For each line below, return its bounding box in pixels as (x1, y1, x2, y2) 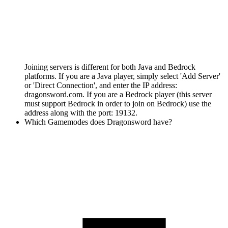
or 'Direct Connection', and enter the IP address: (24, 81, 177, 90)
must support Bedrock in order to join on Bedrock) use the (24, 99, 211, 108)
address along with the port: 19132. (24, 108, 137, 118)
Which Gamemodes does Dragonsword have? (24, 118, 172, 127)
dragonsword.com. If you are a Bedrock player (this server (24, 90, 212, 99)
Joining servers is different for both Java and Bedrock (24, 63, 195, 72)
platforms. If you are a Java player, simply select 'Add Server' (24, 72, 220, 81)
